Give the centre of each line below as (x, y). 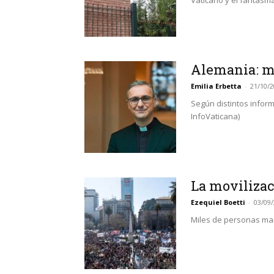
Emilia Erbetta (216, 86)
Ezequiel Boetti (218, 202)
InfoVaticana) (215, 117)
